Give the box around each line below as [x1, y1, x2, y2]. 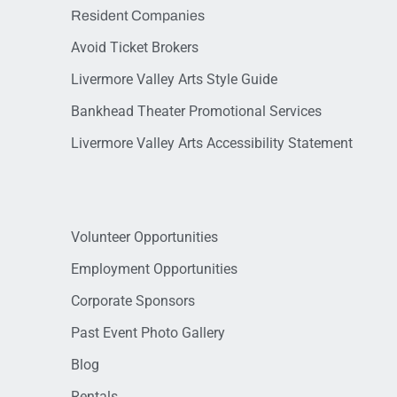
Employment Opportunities [71, 260, 237, 277]
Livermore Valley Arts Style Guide [71, 70, 277, 88]
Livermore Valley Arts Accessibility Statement [71, 134, 353, 152]
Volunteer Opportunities [71, 228, 218, 245]
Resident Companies [71, 7, 205, 23]
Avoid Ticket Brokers [71, 38, 198, 56]
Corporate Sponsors [71, 292, 195, 309]
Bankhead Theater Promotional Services [71, 102, 322, 120]
